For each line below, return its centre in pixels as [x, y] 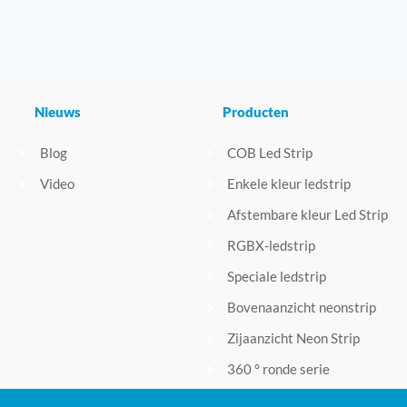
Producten [255, 112]
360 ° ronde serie [279, 369]
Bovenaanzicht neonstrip [302, 308]
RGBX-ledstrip [272, 246]
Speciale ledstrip [277, 277]
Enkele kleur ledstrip [289, 184]
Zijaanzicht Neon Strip [294, 338]
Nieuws [58, 112]
